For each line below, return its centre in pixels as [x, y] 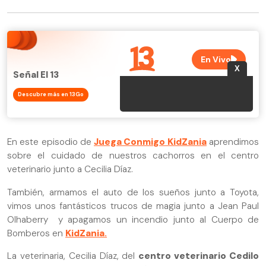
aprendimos [233, 142]
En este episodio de [51, 142]
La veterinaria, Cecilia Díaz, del [73, 256]
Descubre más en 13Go [51, 95]
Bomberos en [36, 233]
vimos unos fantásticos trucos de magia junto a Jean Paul [133, 206]
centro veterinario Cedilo [199, 256]
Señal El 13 [36, 75]
